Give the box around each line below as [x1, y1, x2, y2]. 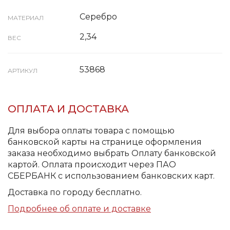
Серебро [80, 12, 117, 22]
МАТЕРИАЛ [8, 14, 44, 22]
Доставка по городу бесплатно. [8, 187, 142, 197]
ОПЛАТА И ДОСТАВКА [8, 103, 129, 115]
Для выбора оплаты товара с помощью [8, 126, 175, 136]
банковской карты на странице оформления [8, 137, 202, 147]
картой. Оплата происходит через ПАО [8, 160, 176, 169]
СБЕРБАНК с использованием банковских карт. [8, 171, 215, 181]
